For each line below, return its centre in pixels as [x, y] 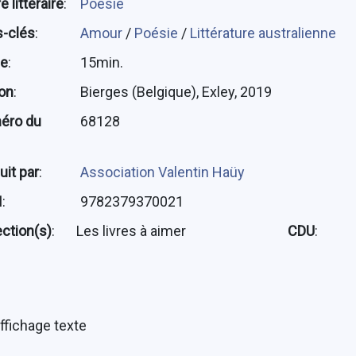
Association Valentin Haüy [162, 172]
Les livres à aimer [131, 231]
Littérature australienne [263, 33]
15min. [101, 63]
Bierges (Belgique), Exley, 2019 [176, 92]
